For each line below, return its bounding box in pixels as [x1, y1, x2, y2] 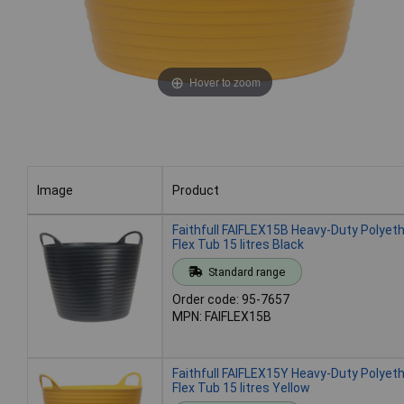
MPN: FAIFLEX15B [172, 308, 271, 324]
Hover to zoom [188, 73, 261, 89]
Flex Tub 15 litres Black [172, 236, 304, 252]
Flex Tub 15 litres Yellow [172, 380, 310, 395]
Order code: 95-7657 [172, 291, 289, 307]
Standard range [207, 264, 285, 279]
